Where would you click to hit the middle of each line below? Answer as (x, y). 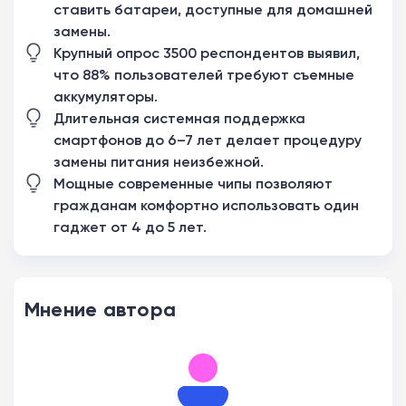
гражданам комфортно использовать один (206, 205)
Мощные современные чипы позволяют (193, 184)
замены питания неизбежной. (159, 162)
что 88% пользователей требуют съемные (204, 75)
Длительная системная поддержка (179, 118)
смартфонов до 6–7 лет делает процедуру (208, 140)
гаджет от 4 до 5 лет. (130, 227)
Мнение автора (101, 310)
